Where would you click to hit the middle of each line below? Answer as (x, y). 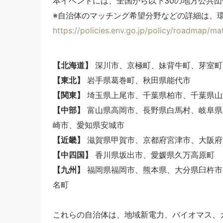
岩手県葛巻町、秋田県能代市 (138, 80)
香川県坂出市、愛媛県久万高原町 (154, 155)
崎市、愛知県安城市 (89, 125)
